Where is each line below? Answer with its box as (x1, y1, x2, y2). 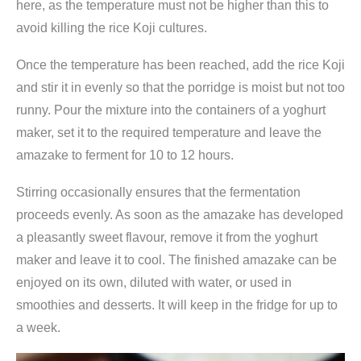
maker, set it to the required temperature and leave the (16, 125, 322, 139)
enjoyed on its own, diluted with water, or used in (16, 275, 292, 289)
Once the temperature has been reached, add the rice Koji (16, 57, 345, 72)
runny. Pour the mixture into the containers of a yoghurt (16, 102, 326, 117)
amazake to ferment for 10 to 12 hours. (16, 147, 234, 162)
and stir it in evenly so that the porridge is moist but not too (16, 80, 345, 94)
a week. (16, 320, 60, 334)
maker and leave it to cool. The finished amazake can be (16, 252, 337, 267)
